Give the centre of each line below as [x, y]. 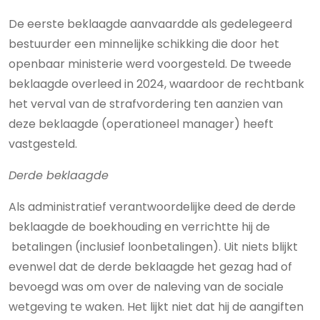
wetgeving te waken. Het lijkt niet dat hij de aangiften [156, 307]
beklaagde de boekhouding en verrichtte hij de [139, 227]
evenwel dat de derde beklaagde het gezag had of [150, 267]
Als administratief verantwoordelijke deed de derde [152, 207]
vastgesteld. [43, 144]
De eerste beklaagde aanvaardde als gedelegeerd [150, 24]
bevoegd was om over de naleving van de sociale [146, 287]
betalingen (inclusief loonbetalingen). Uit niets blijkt [153, 247]
